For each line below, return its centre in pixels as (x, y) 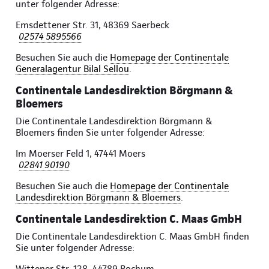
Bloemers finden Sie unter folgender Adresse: (110, 133)
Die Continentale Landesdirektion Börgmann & (114, 121)
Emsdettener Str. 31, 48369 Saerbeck (92, 25)
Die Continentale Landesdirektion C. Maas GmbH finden (132, 237)
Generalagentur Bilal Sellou (72, 69)
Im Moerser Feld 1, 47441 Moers (80, 154)
